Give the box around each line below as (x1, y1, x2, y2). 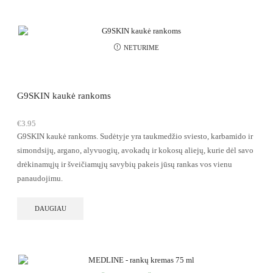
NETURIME (124, 43, 159, 51)
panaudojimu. (17, 174, 65, 183)
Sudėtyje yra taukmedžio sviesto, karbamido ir (100, 132, 253, 141)
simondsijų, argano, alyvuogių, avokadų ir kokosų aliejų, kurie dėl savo (17, 146, 253, 155)
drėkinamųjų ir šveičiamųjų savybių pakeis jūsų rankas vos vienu (17, 160, 232, 169)
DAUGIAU (34, 205, 66, 213)
